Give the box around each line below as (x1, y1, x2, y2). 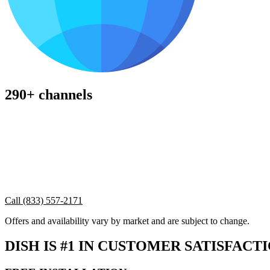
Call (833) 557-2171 (5, 195, 83, 206)
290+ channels (5, 86, 92, 102)
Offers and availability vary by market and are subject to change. (5, 215, 250, 226)
